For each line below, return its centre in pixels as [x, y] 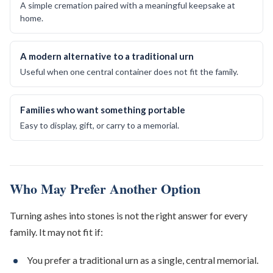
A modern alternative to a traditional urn [107, 56]
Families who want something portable [103, 110]
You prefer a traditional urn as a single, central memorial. [143, 260]
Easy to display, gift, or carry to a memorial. [100, 126]
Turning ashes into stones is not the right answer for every [129, 216]
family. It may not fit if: [56, 232]
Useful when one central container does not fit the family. [129, 72]
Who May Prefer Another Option [105, 189]
